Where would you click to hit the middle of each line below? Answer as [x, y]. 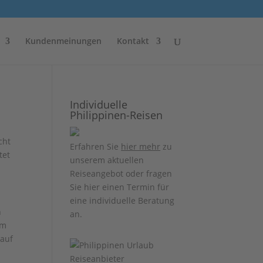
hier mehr [141, 146]
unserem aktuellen [107, 160]
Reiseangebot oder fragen [121, 173]
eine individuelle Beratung [122, 200]
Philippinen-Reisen [117, 115]
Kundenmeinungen [63, 41]
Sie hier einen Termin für [120, 187]
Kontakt [133, 41]
